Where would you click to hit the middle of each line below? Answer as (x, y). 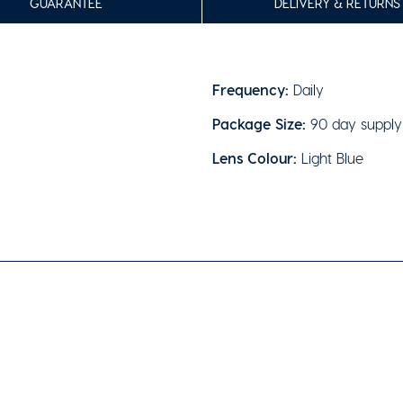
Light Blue (330, 158)
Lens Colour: (255, 158)
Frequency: (251, 89)
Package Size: (259, 123)
